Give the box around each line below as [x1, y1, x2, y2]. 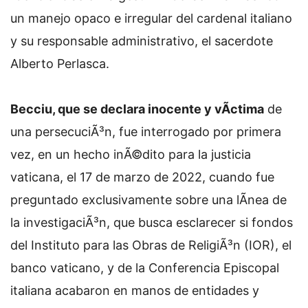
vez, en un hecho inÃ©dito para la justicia [10, 147, 251, 162]
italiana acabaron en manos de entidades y [10, 283, 259, 298]
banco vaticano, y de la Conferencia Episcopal [10, 261, 279, 275]
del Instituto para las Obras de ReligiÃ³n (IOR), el [10, 238, 291, 252]
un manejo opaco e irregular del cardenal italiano [10, 11, 292, 25]
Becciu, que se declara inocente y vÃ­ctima [10, 102, 264, 116]
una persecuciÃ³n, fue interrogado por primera [10, 124, 281, 139]
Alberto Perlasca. [10, 56, 109, 71]
